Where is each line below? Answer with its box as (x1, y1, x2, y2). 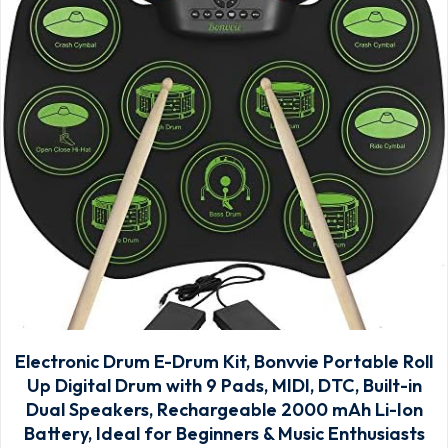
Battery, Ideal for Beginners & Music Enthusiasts (23, 422, 425, 445)
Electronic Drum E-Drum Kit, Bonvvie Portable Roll (15, 350, 433, 373)
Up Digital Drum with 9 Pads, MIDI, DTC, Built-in (26, 374, 422, 397)
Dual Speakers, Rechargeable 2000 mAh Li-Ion (25, 398, 423, 421)
